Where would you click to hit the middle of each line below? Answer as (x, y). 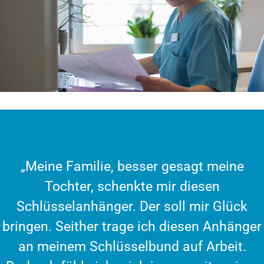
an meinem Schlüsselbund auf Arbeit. (132, 246)
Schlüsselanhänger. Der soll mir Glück (132, 206)
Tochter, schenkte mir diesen (132, 186)
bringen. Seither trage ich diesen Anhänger (132, 226)
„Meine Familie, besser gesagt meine (132, 166)
